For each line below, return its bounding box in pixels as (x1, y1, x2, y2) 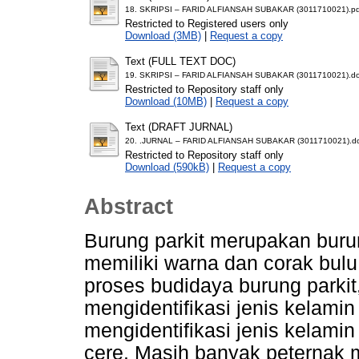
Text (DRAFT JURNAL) (125, 120, 232, 133)
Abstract (84, 195, 173, 220)
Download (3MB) (125, 29, 201, 42)
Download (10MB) (125, 95, 207, 107)
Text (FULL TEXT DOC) (125, 54, 236, 67)
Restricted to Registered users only (125, 17, 288, 30)
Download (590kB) (125, 160, 209, 173)
